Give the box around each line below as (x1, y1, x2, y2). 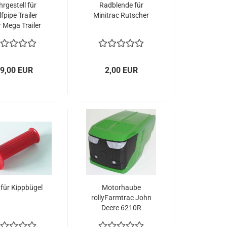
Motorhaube (101, 183, 141, 192)
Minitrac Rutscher (93, 11, 149, 19)
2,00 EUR (105, 65, 138, 75)
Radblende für (99, 1, 143, 9)
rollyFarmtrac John (91, 194, 152, 202)
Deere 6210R (101, 204, 141, 212)
